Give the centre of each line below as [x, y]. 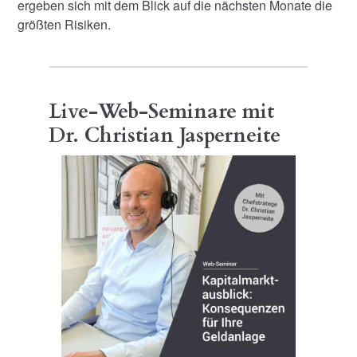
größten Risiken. [65, 24]
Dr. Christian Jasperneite [164, 135]
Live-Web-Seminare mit [161, 111]
